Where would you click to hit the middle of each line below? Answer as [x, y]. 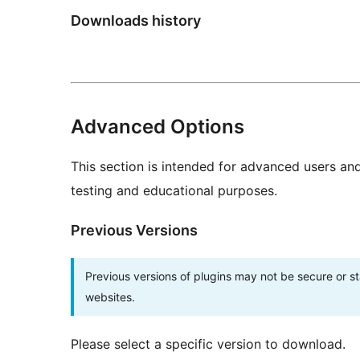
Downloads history [136, 20]
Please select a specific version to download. [208, 344]
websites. [110, 297]
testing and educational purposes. [174, 190]
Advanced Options [157, 126]
